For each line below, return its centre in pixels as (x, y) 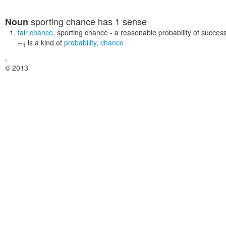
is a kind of (45, 42)
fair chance (35, 32)
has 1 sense (121, 21)
